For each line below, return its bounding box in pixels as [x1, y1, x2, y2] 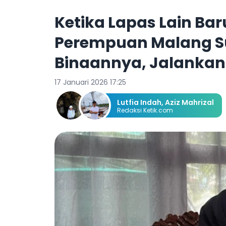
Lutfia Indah [117, 97, 161, 107]
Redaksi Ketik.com [117, 106, 173, 115]
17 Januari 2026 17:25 [54, 77, 126, 87]
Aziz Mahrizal [165, 97, 214, 107]
